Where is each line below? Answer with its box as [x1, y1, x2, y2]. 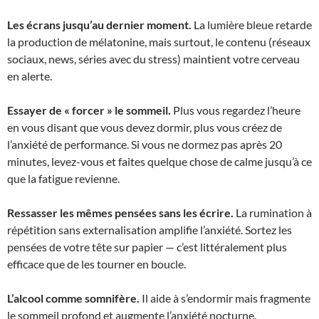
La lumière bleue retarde [192, 18, 312, 31]
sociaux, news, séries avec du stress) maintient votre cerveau [7, 52, 300, 66]
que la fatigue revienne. [7, 172, 120, 185]
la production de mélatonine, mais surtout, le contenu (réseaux [7, 35, 310, 48]
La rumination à [234, 206, 312, 219]
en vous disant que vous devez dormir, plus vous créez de [7, 120, 282, 134]
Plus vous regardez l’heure [171, 103, 300, 117]
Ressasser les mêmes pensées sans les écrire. [7, 206, 234, 219]
